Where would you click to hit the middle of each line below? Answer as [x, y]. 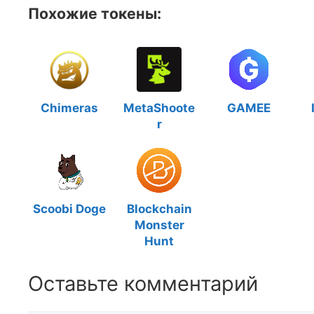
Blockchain [159, 209]
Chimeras [69, 108]
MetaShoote [159, 108]
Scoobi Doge [69, 209]
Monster [159, 225]
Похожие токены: [95, 13]
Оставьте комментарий [143, 284]
